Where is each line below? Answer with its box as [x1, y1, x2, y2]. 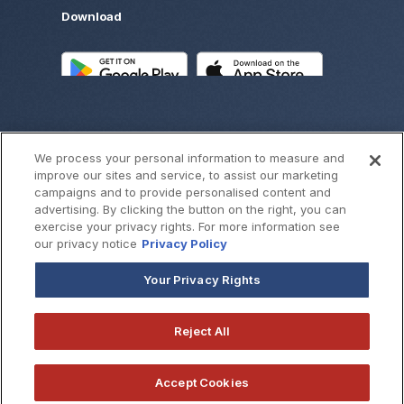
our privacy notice [34, 236, 138, 251]
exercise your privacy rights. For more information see [34, 219, 341, 234]
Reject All [173, 324, 231, 338]
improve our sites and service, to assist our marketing [34, 168, 339, 182]
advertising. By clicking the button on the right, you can [34, 202, 347, 216]
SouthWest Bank [166, 231, 285, 250]
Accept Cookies [155, 375, 249, 390]
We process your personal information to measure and [34, 151, 345, 165]
